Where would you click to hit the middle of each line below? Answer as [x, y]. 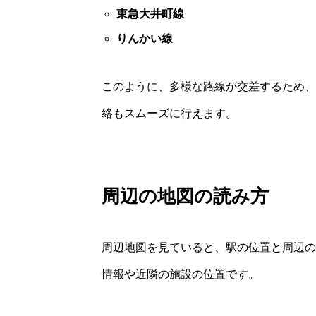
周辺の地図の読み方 [185, 196]
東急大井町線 [150, 13]
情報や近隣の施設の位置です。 [181, 274]
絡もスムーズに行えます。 [169, 113]
